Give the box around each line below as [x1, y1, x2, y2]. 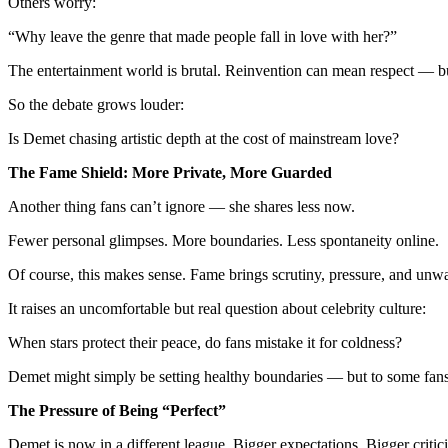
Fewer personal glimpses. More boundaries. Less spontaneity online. [8, 231, 439, 249]
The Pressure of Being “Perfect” [8, 401, 226, 419]
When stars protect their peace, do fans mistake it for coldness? [8, 333, 402, 351]
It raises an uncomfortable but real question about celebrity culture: [8, 299, 426, 317]
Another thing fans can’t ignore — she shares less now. [8, 197, 355, 215]
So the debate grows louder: [8, 95, 184, 113]
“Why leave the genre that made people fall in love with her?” [8, 27, 397, 45]
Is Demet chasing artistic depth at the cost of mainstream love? [8, 129, 399, 147]
